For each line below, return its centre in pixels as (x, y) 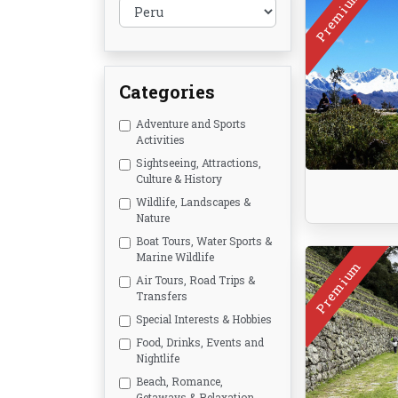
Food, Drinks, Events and (200, 342)
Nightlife (158, 358)
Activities (160, 139)
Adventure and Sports (191, 123)
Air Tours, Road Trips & (195, 280)
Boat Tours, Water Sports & (204, 241)
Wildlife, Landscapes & (193, 202)
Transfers (162, 296)
